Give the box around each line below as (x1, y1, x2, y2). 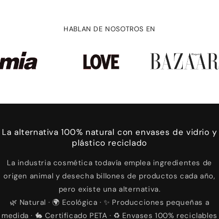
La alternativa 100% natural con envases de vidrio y (2, 127, 217, 137)
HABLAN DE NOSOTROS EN (64, 24, 155, 33)
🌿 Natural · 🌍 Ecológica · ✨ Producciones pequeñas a (9, 197, 210, 207)
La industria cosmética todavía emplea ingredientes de (7, 158, 212, 168)
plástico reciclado (72, 137, 147, 148)
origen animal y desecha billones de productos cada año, (3, 171, 216, 181)
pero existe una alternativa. (58, 184, 161, 194)
